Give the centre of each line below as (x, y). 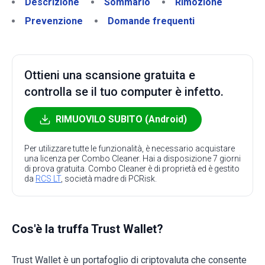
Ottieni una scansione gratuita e (110, 75)
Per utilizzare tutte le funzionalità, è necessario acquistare (130, 148)
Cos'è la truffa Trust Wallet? (88, 229)
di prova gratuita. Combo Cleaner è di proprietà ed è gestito (132, 169)
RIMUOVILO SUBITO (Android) (121, 119)
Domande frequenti (151, 21)
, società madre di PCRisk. (109, 179)
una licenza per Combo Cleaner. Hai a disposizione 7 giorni (132, 159)
